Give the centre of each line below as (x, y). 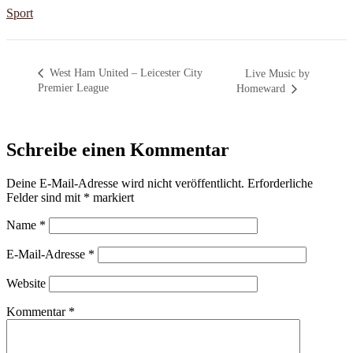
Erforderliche (280, 184)
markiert (112, 198)
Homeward (263, 89)
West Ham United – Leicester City (124, 73)
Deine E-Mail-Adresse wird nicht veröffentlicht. (125, 184)
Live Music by (278, 74)
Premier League (73, 88)
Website (26, 284)
